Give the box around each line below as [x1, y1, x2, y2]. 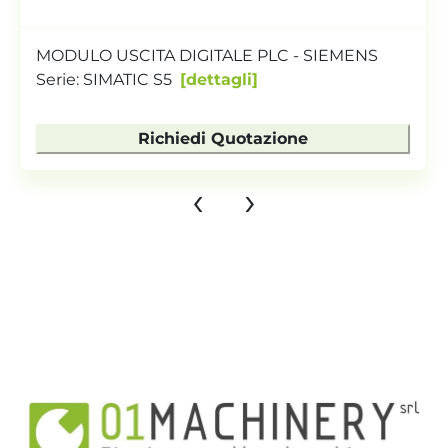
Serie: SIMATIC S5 [35, 69, 172, 89]
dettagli [185, 69, 252, 89]
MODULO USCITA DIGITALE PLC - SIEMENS [35, 45, 378, 65]
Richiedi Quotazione [137, 128, 308, 148]
